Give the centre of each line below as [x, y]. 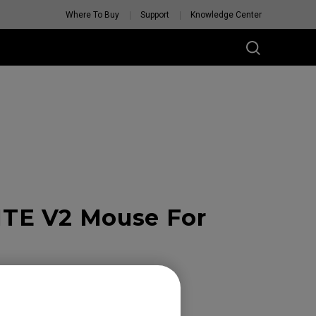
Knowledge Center [226, 15]
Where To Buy [92, 15]
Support [155, 15]
